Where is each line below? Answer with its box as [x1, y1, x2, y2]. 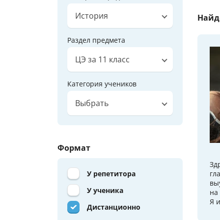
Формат [57, 142, 90, 154]
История [75, 10, 108, 22]
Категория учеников [67, 79, 137, 89]
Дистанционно [87, 202, 140, 212]
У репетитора [87, 169, 136, 179]
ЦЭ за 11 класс [75, 54, 130, 65]
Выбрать [75, 98, 109, 109]
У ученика [87, 186, 123, 195]
